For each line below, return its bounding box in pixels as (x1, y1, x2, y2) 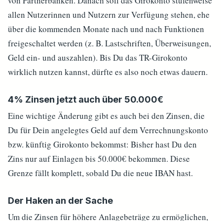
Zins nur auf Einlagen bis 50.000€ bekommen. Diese (8, 153, 190, 164)
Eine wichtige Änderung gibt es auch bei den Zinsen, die (8, 110, 205, 121)
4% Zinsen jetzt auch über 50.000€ (8, 94, 163, 105)
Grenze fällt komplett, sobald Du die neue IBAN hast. (8, 167, 193, 179)
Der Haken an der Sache (8, 195, 115, 206)
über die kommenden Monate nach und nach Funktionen (8, 23, 204, 35)
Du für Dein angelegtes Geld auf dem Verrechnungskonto (8, 124, 208, 136)
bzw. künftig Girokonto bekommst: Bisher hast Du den (8, 139, 197, 150)
